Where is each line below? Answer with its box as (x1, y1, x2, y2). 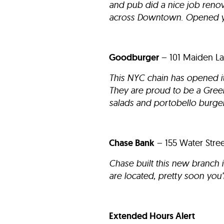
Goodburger (109, 51, 159, 63)
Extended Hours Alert (109, 210, 195, 222)
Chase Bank (109, 137, 154, 149)
